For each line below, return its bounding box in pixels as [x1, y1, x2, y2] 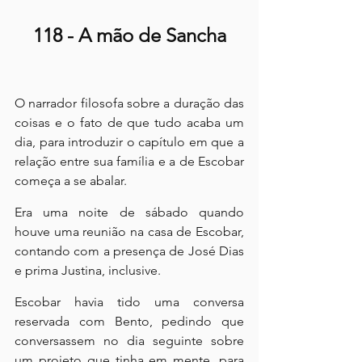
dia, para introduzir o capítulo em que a [15, 133, 244, 149]
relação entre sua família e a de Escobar [15, 153, 244, 169]
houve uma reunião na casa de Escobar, [15, 223, 244, 239]
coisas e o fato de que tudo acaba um [15, 114, 244, 130]
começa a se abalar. [15, 172, 127, 188]
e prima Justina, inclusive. [15, 262, 161, 278]
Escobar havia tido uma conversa [15, 293, 244, 309]
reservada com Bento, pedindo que [15, 313, 244, 329]
